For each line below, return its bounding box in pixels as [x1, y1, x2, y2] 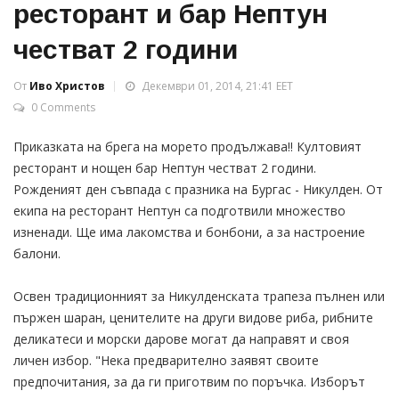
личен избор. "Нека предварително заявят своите [13, 352, 319, 369]
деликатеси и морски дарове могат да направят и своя [13, 330, 349, 347]
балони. [13, 245, 61, 262]
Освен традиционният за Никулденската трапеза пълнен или [13, 288, 385, 305]
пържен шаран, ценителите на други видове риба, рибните [13, 309, 373, 326]
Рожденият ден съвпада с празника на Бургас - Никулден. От [13, 181, 383, 198]
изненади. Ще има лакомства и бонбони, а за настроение [13, 224, 365, 240]
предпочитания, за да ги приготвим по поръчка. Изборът [13, 373, 365, 390]
